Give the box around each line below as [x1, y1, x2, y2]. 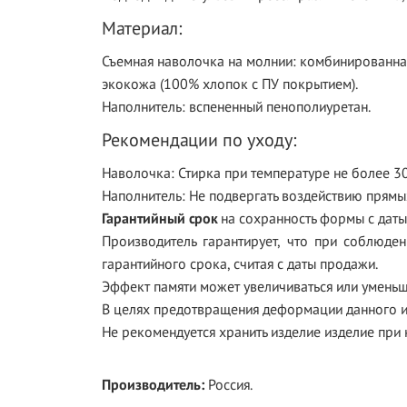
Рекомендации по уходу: [102, 128, 296, 152]
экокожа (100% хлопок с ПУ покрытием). [102, 74, 358, 93]
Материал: [102, 16, 182, 40]
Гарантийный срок [102, 209, 217, 227]
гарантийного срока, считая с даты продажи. [102, 254, 378, 273]
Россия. [204, 375, 253, 393]
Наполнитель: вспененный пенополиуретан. [102, 97, 371, 115]
